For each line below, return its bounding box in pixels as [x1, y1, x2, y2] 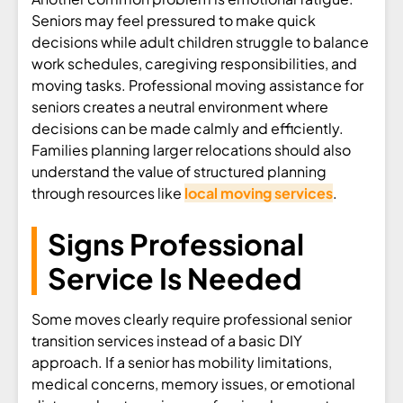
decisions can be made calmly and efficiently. [31, 118, 344, 138]
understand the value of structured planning [31, 161, 327, 181]
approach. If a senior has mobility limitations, [31, 352, 332, 372]
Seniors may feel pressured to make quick [31, 10, 316, 30]
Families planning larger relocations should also [31, 139, 351, 159]
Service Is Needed [48, 259, 302, 296]
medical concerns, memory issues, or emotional [31, 373, 355, 393]
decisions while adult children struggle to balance [31, 31, 369, 51]
